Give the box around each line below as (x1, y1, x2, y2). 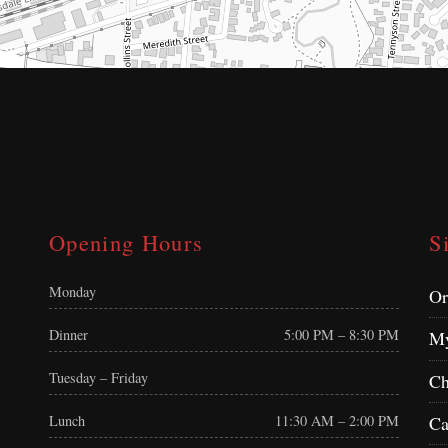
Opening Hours (49, 226, 204, 257)
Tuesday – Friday (49, 368, 148, 388)
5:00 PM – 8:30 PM (284, 325, 399, 345)
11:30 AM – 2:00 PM (275, 411, 399, 431)
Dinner (49, 325, 88, 345)
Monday (49, 282, 96, 302)
